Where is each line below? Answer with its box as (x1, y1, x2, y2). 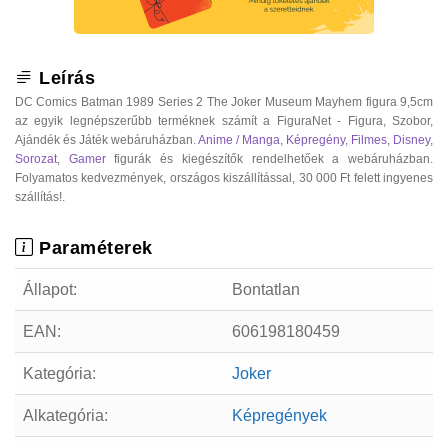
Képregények (232, 406, 327, 424)
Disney (393, 132, 430, 147)
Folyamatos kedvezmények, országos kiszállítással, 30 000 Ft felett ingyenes (15, 170, 433, 185)
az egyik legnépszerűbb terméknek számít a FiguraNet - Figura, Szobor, (15, 113, 433, 128)
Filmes (351, 132, 387, 147)
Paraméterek (33, 237, 153, 258)
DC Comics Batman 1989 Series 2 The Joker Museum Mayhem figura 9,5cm (15, 94, 433, 109)
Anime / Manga (198, 132, 280, 147)
